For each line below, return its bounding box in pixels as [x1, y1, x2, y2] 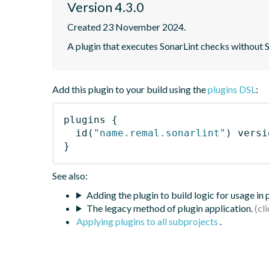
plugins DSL [208, 83, 256, 95]
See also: [52, 169, 88, 181]
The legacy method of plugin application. [86, 202, 253, 214]
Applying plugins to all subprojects [76, 215, 220, 227]
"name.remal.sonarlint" [94, 127, 226, 139]
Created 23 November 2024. [67, 20, 186, 32]
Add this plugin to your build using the [52, 83, 208, 95]
